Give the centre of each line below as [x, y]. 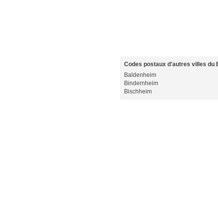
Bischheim [138, 91]
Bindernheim [141, 83]
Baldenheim [140, 75]
